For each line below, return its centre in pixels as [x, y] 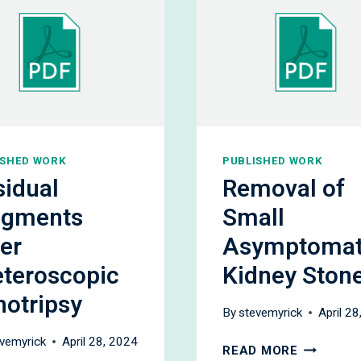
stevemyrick [271, 313]
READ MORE [260, 351]
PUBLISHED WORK [273, 161]
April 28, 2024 [100, 342]
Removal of [284, 189]
